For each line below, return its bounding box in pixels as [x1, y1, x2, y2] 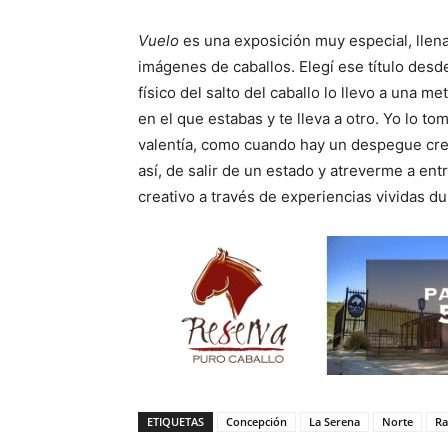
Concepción [226, 414, 287, 429]
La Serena [309, 414, 360, 429]
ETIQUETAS [147, 414, 204, 429]
